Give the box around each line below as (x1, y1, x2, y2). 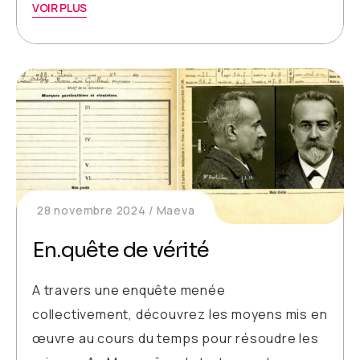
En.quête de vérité (32, 237, 209, 264)
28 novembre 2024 (37, 202, 146, 219)
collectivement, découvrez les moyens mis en (32, 305, 328, 324)
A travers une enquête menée (32, 281, 226, 300)
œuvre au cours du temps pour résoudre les (32, 329, 319, 348)
